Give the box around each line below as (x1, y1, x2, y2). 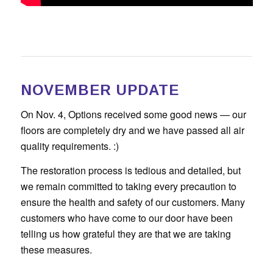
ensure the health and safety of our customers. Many (20, 194, 245, 209)
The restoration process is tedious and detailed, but (20, 163, 241, 177)
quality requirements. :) (20, 139, 119, 154)
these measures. (20, 242, 92, 257)
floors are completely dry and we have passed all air (20, 123, 244, 138)
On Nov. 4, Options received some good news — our (20, 107, 246, 122)
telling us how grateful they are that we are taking (20, 226, 231, 241)
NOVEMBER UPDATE (20, 82, 179, 99)
